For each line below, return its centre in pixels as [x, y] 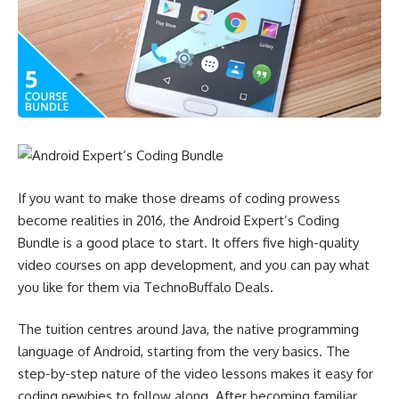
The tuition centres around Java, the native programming [188, 330]
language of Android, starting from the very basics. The [184, 352]
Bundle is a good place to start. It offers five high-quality [188, 242]
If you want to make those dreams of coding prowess [179, 198]
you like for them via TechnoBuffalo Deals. [146, 287]
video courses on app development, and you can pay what [194, 265]
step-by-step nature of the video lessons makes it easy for [195, 374]
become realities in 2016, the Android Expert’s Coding [179, 220]
